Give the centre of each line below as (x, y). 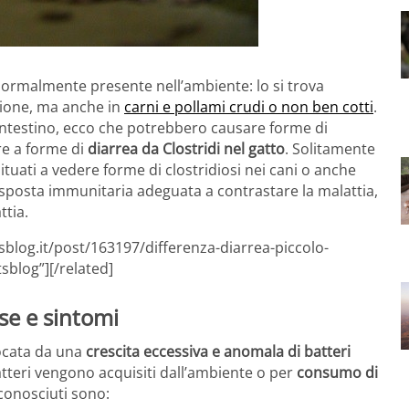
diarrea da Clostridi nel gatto (186, 148)
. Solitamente (330, 148)
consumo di (337, 373)
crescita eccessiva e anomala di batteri (218, 352)
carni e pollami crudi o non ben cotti (249, 106)
